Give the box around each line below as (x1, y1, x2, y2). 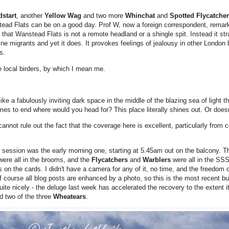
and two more (83, 12, 125, 20)
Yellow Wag (44, 12, 83, 20)
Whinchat (125, 12, 157, 20)
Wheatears (53, 193, 86, 201)
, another (16, 12, 44, 20)
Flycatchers (91, 156, 130, 164)
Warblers (143, 156, 173, 164)
